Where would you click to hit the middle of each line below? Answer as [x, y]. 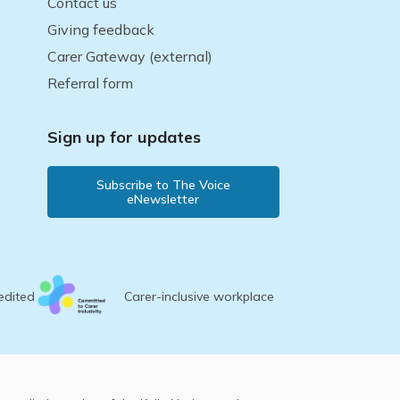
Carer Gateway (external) [129, 56]
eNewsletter [163, 199]
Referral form [90, 83]
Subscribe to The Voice [163, 184]
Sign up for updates [124, 137]
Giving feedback [100, 29]
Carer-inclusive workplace [199, 297]
